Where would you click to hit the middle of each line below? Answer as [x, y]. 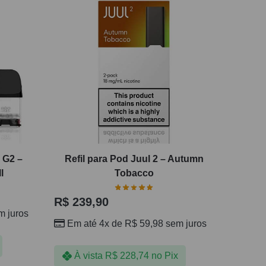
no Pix [164, 256]
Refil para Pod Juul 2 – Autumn [134, 159]
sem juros [185, 223]
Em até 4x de [96, 223]
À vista [88, 256]
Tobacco [134, 173]
